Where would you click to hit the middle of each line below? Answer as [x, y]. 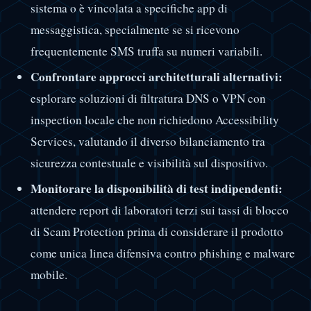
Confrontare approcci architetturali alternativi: [156, 76]
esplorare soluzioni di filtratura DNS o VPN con [148, 98]
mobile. [49, 274]
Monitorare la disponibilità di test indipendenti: [156, 188]
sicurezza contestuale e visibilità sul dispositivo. [149, 162]
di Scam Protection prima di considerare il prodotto [157, 231]
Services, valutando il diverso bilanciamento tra [148, 141]
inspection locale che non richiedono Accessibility [154, 119]
